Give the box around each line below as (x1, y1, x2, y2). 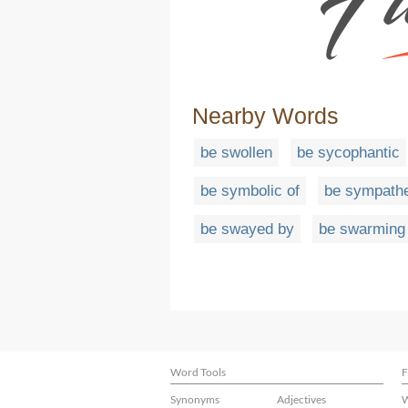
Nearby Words (192, 103, 339, 129)
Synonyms (170, 393, 219, 406)
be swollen (200, 144, 272, 162)
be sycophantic (297, 144, 400, 162)
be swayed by (200, 220, 294, 239)
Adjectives (277, 393, 326, 406)
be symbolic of (200, 182, 300, 200)
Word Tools (170, 365, 226, 379)
